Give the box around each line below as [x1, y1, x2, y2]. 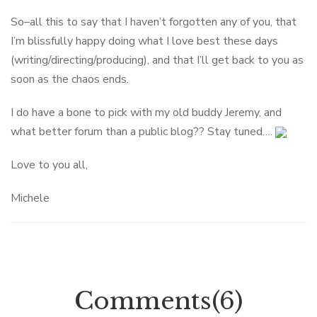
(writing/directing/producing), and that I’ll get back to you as [11, 52, 304, 68]
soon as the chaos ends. [11, 71, 129, 87]
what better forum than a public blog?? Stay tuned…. [11, 124, 275, 139]
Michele [11, 190, 50, 206]
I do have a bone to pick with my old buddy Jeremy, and [11, 105, 282, 120]
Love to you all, [11, 157, 88, 173]
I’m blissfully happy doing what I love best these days [11, 33, 278, 49]
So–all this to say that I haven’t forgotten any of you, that [11, 14, 296, 30]
